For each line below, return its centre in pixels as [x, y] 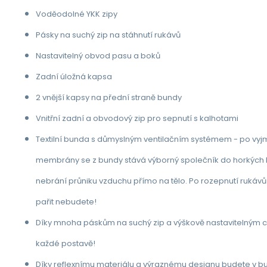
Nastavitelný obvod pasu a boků [98, 55]
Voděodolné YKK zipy [77, 14]
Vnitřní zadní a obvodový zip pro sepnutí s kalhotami [138, 118]
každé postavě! [66, 243]
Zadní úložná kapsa [74, 76]
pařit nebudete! [66, 201]
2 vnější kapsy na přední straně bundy [109, 97]
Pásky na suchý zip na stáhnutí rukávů [108, 35]
